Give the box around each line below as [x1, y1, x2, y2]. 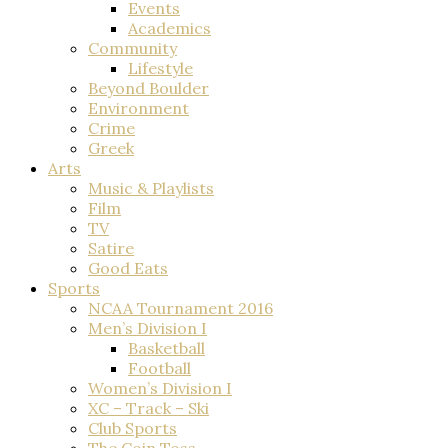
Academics [128, 17, 211, 38]
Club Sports [88, 417, 177, 438]
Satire [88, 237, 134, 258]
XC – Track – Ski [88, 397, 209, 418]
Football [128, 357, 191, 378]
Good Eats [88, 257, 168, 278]
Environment [88, 97, 189, 118]
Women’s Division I [88, 377, 232, 398]
